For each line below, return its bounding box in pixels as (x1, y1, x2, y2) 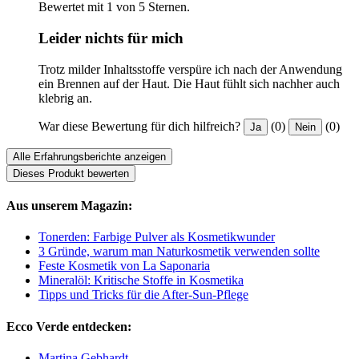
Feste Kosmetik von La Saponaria (38, 259, 210, 273)
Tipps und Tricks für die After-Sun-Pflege (38, 288, 248, 302)
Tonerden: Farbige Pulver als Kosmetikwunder (38, 230, 275, 244)
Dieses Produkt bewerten (13, 167, 129, 179)
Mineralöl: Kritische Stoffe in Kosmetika (38, 273, 244, 288)
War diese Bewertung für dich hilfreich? (38, 119, 240, 133)
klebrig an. (38, 91, 92, 105)
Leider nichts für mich (38, 30, 184, 47)
